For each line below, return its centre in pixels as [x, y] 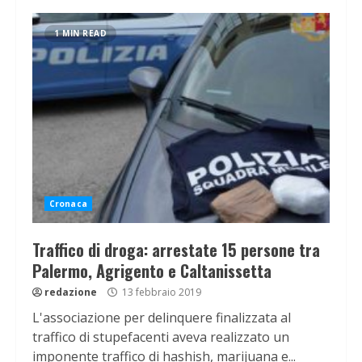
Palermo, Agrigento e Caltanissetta [152, 271]
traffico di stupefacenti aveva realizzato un [161, 337]
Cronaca [68, 204]
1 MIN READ [80, 34]
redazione [71, 293]
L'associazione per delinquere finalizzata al [162, 318]
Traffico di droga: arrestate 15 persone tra [176, 250]
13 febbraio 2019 [160, 293]
